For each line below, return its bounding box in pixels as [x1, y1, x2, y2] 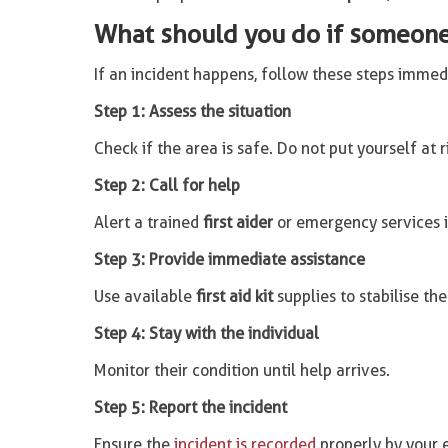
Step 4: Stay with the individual [93, 324, 319, 343]
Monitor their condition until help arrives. [93, 361, 390, 380]
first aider [202, 213, 273, 232]
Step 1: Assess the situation [93, 102, 291, 121]
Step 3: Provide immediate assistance [93, 250, 365, 269]
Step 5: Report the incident [93, 398, 287, 417]
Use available [93, 287, 196, 306]
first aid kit [195, 287, 273, 306]
